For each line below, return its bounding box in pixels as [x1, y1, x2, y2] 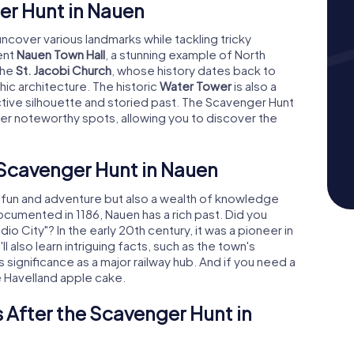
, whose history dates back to [111, 62, 276, 78]
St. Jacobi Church [16, 62, 111, 78]
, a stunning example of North [105, 47, 265, 62]
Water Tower [160, 78, 232, 94]
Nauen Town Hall [17, 47, 105, 62]
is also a [232, 78, 277, 94]
